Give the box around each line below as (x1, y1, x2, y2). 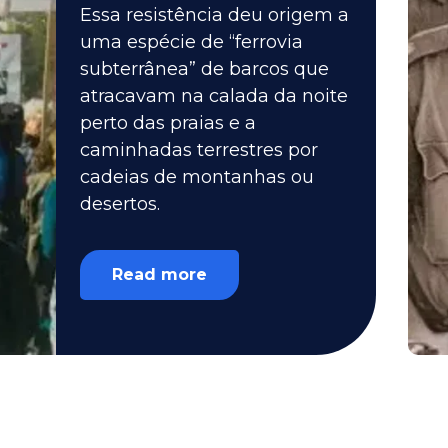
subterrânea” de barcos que (80, 57, 329, 80)
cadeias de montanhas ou (80, 165, 314, 188)
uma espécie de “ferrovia (80, 30, 303, 53)
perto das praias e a (80, 111, 256, 134)
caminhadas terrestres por (80, 138, 318, 161)
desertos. (80, 192, 160, 215)
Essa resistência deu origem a (80, 3, 349, 26)
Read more (112, 264, 207, 284)
